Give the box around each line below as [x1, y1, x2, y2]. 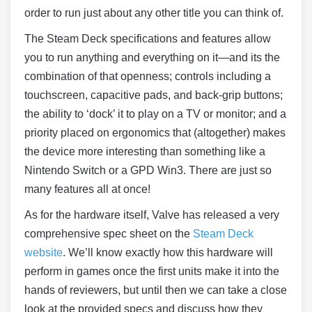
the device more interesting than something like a [24, 146, 265, 157]
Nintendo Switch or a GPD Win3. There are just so [24, 164, 272, 176]
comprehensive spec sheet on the [24, 228, 193, 240]
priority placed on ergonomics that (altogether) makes [24, 127, 286, 139]
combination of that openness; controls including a [24, 70, 271, 82]
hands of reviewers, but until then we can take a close [24, 284, 287, 296]
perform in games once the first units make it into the [24, 265, 279, 277]
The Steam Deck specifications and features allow [24, 33, 271, 45]
